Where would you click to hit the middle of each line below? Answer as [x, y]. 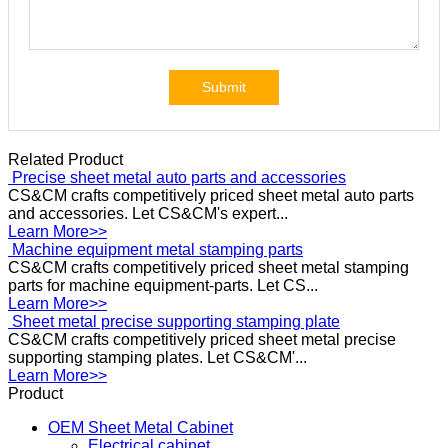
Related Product [65, 159]
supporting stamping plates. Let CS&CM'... [157, 411]
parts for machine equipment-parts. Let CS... [163, 321]
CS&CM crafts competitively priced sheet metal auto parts [211, 213]
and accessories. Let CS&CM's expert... [148, 231]
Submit [224, 87]
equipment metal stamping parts [121, 285]
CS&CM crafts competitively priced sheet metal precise [202, 393]
